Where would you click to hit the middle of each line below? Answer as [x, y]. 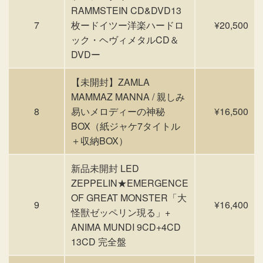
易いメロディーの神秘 [118, 111]
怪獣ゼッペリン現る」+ [121, 212]
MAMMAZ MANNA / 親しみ [128, 97]
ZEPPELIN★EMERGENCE [130, 183]
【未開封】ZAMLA [110, 82]
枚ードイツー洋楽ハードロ [127, 25]
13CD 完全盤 [99, 242]
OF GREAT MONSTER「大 [129, 198]
